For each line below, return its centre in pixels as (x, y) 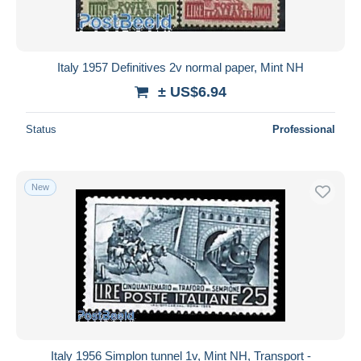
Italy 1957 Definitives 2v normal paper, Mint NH (180, 67)
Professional (304, 129)
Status (41, 129)
